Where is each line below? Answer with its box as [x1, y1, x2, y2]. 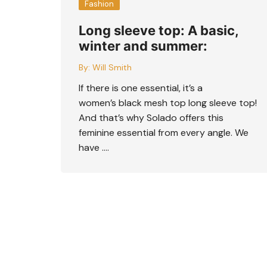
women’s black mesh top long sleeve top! [79, 96, 257, 109]
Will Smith [92, 61, 132, 73]
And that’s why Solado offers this [79, 111, 223, 124]
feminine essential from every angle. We [79, 126, 249, 139]
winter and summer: [79, 38, 207, 54]
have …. [79, 141, 109, 154]
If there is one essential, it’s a [79, 81, 203, 94]
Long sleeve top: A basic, [79, 22, 238, 38]
